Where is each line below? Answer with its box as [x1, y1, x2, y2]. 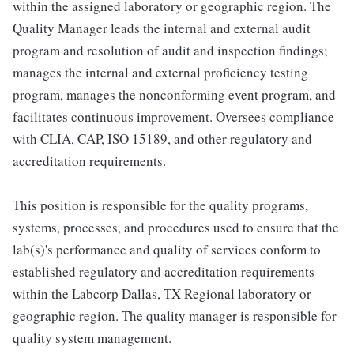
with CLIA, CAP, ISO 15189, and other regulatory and [13, 130, 312, 149]
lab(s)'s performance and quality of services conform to [13, 240, 321, 259]
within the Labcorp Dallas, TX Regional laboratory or [13, 284, 311, 303]
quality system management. [13, 329, 171, 348]
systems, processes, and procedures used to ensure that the [13, 218, 339, 237]
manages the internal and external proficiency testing [13, 63, 308, 82]
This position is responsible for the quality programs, [13, 196, 308, 215]
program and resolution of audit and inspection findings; [13, 41, 328, 60]
